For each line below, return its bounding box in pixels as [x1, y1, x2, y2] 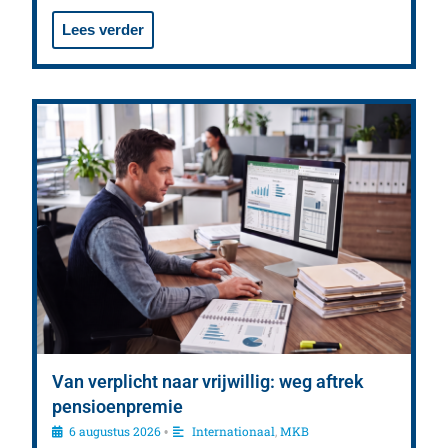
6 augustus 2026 [69, 423, 162, 440]
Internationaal [192, 423, 276, 440]
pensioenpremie [52, 396, 184, 418]
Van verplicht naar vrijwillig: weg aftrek [52, 371, 365, 393]
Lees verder [62, 21, 145, 39]
